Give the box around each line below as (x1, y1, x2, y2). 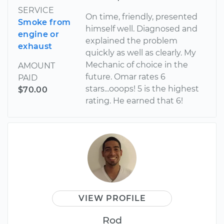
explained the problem (85, 35, 178, 45)
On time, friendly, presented (85, 11, 198, 21)
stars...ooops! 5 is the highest (85, 83, 199, 93)
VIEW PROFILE (78, 193, 146, 203)
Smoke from (18, 17, 71, 27)
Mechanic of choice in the (85, 59, 188, 69)
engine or (18, 29, 59, 39)
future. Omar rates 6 (85, 71, 166, 81)
